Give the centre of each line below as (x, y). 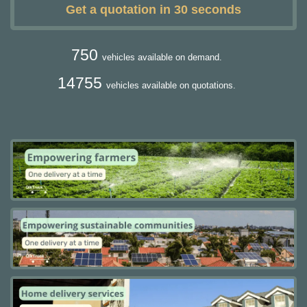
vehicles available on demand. (162, 57)
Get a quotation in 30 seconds (153, 10)
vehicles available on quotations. (171, 85)
